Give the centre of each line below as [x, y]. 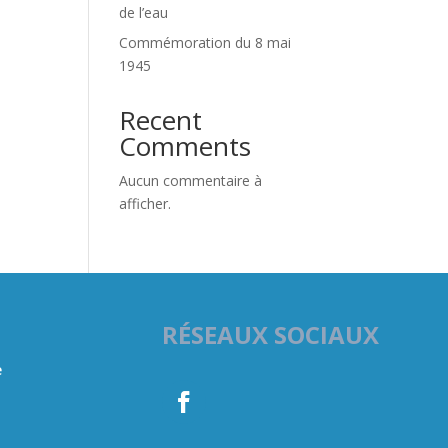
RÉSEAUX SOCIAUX [270, 334]
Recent [161, 120]
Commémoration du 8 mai [205, 42]
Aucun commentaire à [191, 180]
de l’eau [144, 12]
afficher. [145, 203]
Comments [185, 146]
